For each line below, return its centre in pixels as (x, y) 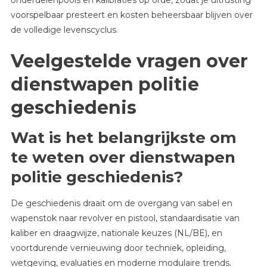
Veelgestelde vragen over (129, 61)
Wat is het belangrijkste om (123, 137)
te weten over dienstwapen (123, 157)
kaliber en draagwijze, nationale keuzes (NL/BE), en (116, 233)
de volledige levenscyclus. (64, 30)
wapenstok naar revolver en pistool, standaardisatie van (125, 218)
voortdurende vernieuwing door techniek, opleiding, (118, 248)
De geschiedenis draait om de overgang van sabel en (121, 203)
